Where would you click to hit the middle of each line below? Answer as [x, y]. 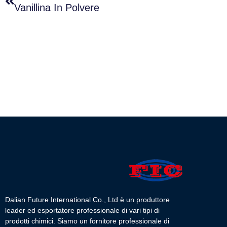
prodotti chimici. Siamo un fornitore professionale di [87, 221]
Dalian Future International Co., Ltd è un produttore [87, 200]
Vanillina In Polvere [57, 8]
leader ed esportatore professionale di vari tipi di [82, 211]
